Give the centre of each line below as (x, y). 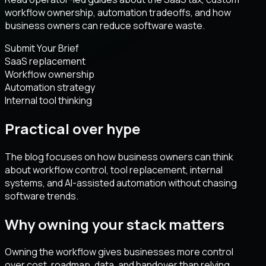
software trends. (42, 196)
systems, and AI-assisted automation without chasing (121, 183)
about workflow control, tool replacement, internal (114, 170)
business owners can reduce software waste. (105, 25)
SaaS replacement (45, 61)
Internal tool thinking (48, 100)
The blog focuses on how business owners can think (119, 156)
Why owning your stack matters (115, 224)
